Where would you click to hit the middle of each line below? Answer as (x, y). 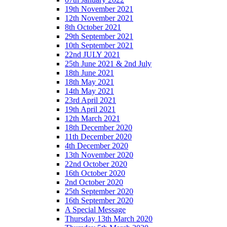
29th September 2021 (99, 36)
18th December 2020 (99, 127)
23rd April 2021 (90, 100)
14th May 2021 (89, 91)
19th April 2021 (90, 109)
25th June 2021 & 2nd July (108, 63)
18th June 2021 (89, 72)
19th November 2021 (99, 9)
